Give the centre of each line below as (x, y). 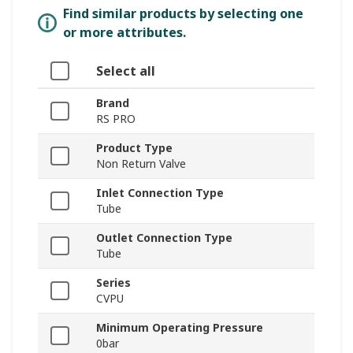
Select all (126, 71)
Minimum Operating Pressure (180, 327)
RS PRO (116, 118)
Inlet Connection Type (160, 192)
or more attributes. (124, 32)
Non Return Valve (141, 163)
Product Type (134, 147)
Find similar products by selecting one (183, 13)
